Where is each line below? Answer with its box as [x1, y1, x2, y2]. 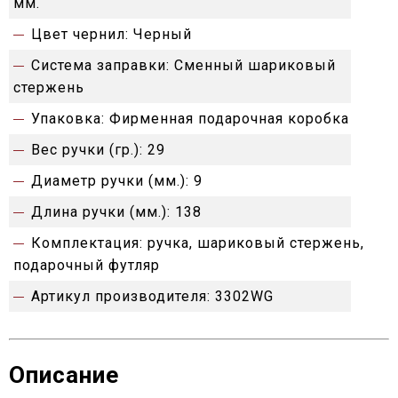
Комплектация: [31, 235, 143, 252]
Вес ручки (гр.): [31, 141, 143, 159]
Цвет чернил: [31, 26, 129, 44]
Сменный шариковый [174, 57, 336, 75]
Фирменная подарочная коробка [109, 110, 349, 128]
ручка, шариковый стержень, [147, 235, 364, 252]
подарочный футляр [13, 257, 160, 275]
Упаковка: [31, 110, 105, 128]
